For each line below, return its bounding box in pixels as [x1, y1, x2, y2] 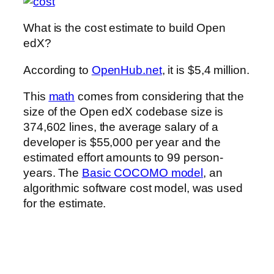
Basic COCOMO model [81, 166, 204, 180]
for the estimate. [23, 197, 106, 210]
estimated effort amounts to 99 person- [23, 151, 224, 165]
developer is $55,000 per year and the [23, 136, 221, 149]
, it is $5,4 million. [161, 63, 250, 76]
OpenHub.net [91, 63, 162, 76]
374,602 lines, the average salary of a [23, 120, 219, 134]
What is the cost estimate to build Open [23, 21, 226, 35]
